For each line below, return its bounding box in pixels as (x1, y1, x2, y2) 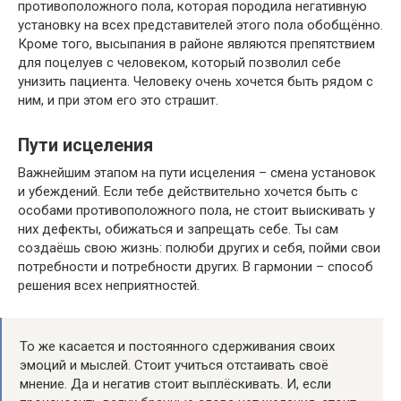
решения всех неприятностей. (18, 277, 200, 294)
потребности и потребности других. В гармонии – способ (18, 259, 373, 275)
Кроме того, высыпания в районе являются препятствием (18, 36, 375, 52)
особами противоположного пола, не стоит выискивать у (18, 202, 375, 218)
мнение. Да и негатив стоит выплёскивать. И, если (20, 376, 331, 392)
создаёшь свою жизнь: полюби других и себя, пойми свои (18, 240, 380, 256)
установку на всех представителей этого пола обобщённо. (18, 17, 383, 33)
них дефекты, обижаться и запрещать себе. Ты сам (18, 221, 338, 237)
